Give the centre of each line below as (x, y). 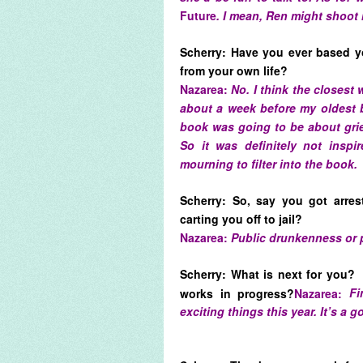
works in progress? (237, 293)
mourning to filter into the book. (269, 163)
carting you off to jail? (241, 218)
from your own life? (235, 70)
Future (198, 15)
